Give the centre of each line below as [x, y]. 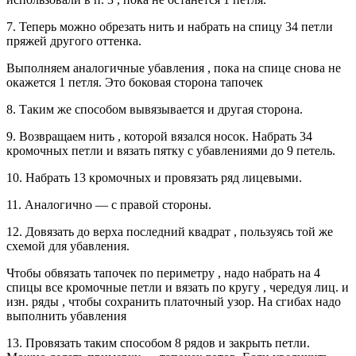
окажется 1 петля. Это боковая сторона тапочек [135, 82]
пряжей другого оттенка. [74, 41]
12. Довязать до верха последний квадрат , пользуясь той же [170, 231]
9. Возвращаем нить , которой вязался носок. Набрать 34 [159, 136]
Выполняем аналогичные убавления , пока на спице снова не [174, 68]
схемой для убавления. [68, 246]
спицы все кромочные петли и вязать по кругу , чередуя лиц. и [178, 287]
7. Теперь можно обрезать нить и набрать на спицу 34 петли [170, 26]
